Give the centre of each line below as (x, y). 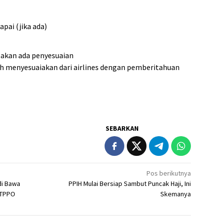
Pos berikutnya (169, 173)
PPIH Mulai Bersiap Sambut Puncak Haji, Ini (130, 184)
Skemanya (176, 194)
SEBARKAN (122, 129)
